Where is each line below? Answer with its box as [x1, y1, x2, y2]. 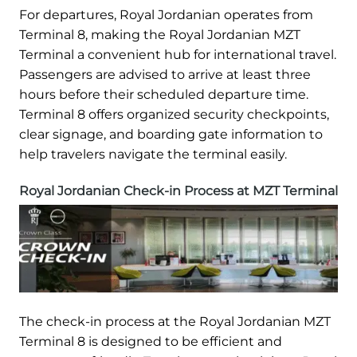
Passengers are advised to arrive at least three [19, 66, 311, 82]
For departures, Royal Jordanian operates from [19, 6, 313, 22]
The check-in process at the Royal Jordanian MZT [19, 313, 331, 329]
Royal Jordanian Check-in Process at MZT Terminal [19, 182, 338, 198]
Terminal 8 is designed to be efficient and [19, 333, 282, 349]
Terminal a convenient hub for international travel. [19, 46, 336, 62]
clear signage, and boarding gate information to [19, 126, 323, 142]
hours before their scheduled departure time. [19, 86, 308, 102]
